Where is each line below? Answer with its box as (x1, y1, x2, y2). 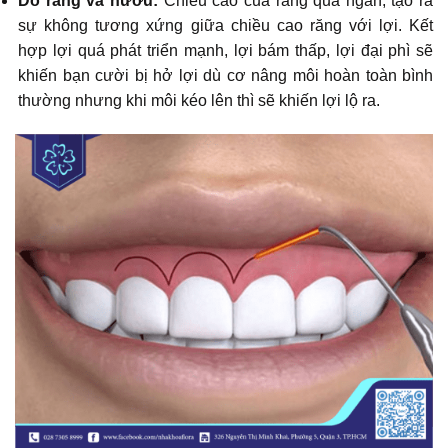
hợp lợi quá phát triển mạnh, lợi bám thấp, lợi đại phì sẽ (18, 42, 433, 60)
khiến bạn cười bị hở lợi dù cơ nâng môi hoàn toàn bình (18, 67, 433, 85)
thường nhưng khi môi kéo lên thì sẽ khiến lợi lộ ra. (18, 92, 381, 110)
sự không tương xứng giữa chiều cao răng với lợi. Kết (18, 17, 433, 35)
